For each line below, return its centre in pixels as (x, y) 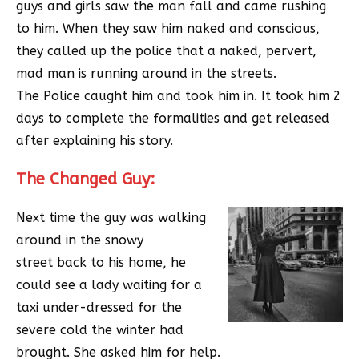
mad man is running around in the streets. (146, 74)
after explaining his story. (95, 141)
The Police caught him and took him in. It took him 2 (179, 96)
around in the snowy (80, 240)
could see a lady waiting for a (109, 285)
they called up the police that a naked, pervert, (166, 51)
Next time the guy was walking (111, 218)
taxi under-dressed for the (99, 308)
